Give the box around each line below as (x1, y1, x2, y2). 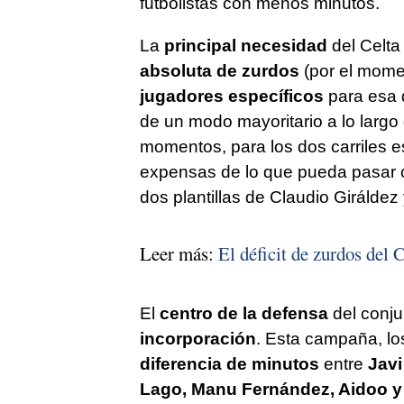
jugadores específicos (139, 86, 324, 106)
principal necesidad (163, 35, 327, 55)
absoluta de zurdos (139, 60, 299, 80)
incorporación (139, 328, 256, 348)
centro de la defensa (159, 303, 328, 323)
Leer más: (139, 240, 218, 266)
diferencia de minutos (139, 353, 319, 373)
